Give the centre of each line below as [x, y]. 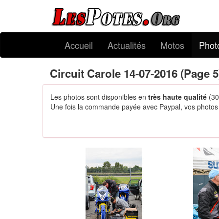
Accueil [79, 45]
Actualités [127, 45]
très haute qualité [177, 97]
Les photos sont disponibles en [99, 97]
